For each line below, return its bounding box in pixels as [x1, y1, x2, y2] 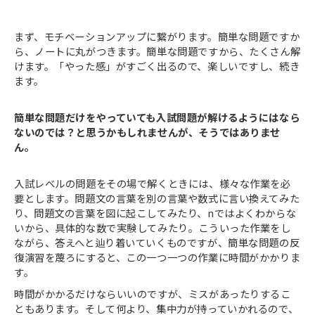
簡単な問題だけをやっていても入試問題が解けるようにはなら [14, 109, 300, 124]
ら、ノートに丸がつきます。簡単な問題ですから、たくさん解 [14, 43, 301, 58]
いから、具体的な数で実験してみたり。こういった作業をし [14, 219, 291, 235]
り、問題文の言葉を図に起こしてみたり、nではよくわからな [14, 205, 297, 220]
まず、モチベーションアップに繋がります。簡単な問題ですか [14, 28, 300, 44]
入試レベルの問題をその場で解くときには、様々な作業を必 [14, 175, 291, 191]
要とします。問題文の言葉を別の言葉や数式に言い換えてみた [14, 190, 300, 205]
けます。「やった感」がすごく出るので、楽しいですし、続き [14, 58, 300, 73]
